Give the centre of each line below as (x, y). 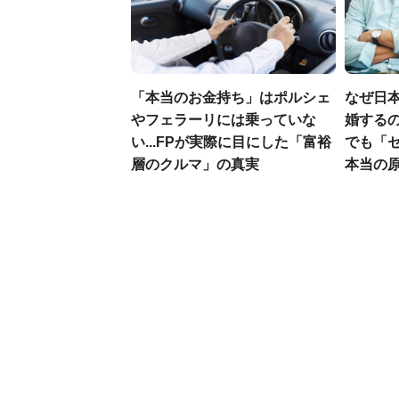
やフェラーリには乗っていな (224, 120)
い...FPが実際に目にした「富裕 (231, 142)
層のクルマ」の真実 (195, 164)
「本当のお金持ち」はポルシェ (231, 98)
